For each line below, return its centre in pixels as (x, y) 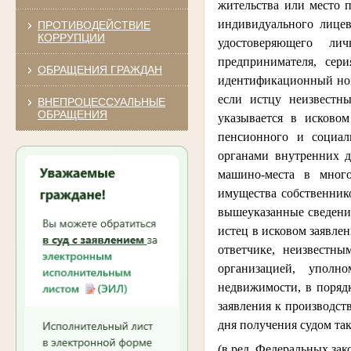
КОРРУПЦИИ (71, 37)
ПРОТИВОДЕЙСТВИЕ (94, 25)
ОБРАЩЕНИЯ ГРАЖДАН (100, 69)
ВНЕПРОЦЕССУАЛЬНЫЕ (101, 101)
